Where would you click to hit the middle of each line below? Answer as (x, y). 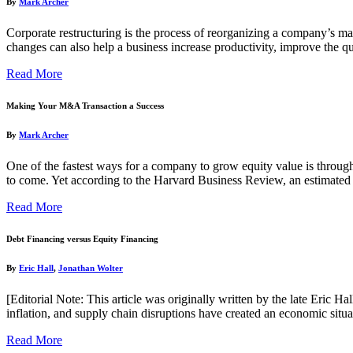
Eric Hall (36, 268)
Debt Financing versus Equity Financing (82, 238)
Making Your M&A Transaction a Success (85, 105)
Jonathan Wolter (91, 268)
